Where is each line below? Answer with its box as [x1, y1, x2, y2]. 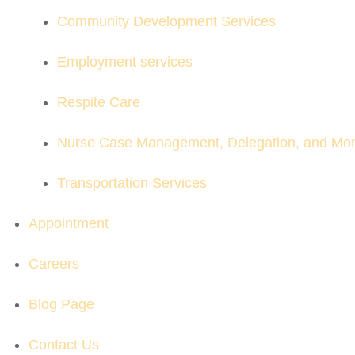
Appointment [29, 216, 113, 231]
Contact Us [29, 337, 99, 353]
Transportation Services [57, 175, 207, 191]
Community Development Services [57, 13, 276, 29]
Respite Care [57, 94, 140, 110]
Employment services [57, 54, 193, 70]
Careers [29, 256, 79, 272]
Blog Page [29, 296, 94, 312]
